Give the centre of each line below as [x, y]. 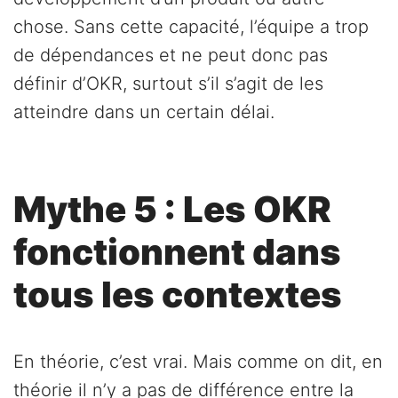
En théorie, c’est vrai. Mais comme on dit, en [198, 361]
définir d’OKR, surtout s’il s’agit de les [168, 83]
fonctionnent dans [177, 251]
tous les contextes [178, 294]
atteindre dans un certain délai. [144, 111]
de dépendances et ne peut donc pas [171, 55]
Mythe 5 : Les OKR [172, 209]
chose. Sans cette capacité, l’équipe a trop [191, 26]
